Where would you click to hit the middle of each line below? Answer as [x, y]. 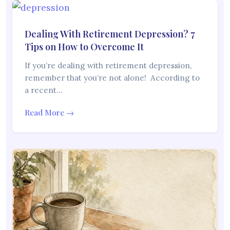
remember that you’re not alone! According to [112, 78]
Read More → [49, 113]
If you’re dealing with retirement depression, [108, 66]
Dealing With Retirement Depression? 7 [110, 34]
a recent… [44, 90]
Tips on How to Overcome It [84, 47]
